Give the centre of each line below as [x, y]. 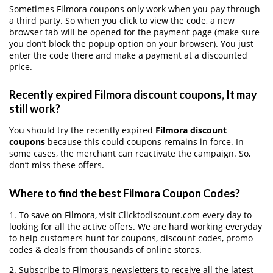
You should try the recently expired [82, 130]
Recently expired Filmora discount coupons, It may [133, 95]
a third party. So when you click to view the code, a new [122, 20]
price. [21, 66]
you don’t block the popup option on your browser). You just [131, 43]
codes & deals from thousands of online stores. [105, 249]
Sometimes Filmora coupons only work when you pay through [135, 9]
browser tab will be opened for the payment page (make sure [134, 32]
